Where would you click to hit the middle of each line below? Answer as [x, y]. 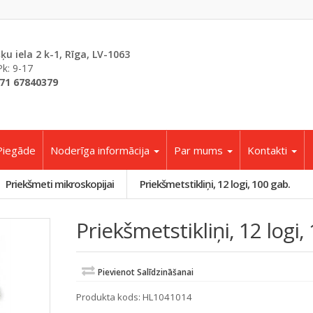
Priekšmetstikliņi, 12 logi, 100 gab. [215, 184]
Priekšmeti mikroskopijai [60, 184]
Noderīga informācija [101, 150]
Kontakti [269, 150]
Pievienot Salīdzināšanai [145, 272]
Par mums [200, 150]
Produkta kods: [109, 297]
